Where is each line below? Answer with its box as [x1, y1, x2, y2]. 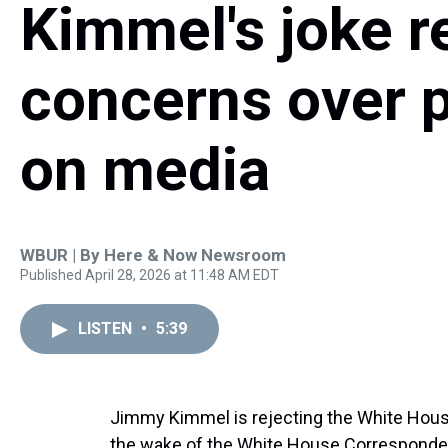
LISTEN [78, 319, 136, 338]
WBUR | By [20, 245, 104, 265]
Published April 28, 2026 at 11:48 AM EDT [20, 267, 279, 283]
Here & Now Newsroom [104, 245, 286, 265]
